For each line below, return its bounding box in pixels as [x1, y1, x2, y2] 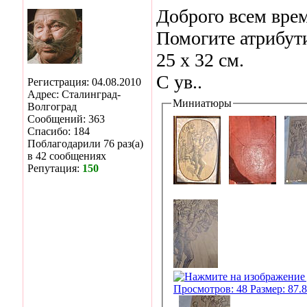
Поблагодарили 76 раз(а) [27, 137, 143, 149]
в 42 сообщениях [27, 149, 106, 162]
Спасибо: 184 [27, 125, 90, 137]
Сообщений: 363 [27, 112, 105, 125]
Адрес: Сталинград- [27, 88, 121, 100]
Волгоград [27, 100, 77, 112]
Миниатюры [173, 97, 232, 109]
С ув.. [156, 71, 202, 93]
